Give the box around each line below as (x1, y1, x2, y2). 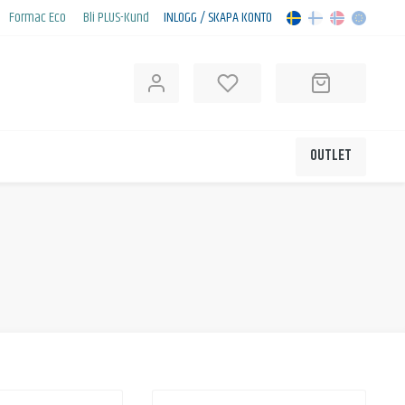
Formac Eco (9, 5, 66, 29)
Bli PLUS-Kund (83, 5, 149, 29)
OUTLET (310, 145, 352, 168)
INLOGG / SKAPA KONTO (164, 5, 272, 29)
